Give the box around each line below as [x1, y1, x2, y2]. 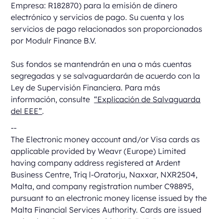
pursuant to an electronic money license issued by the [11, 193, 207, 203]
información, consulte [11, 94, 94, 105]
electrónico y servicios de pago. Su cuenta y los [11, 12, 185, 22]
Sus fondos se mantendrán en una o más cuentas [11, 59, 192, 69]
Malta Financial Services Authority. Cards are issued [11, 205, 202, 215]
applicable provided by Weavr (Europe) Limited [11, 146, 186, 156]
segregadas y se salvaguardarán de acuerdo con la [11, 71, 200, 81]
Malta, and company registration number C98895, [11, 181, 194, 192]
